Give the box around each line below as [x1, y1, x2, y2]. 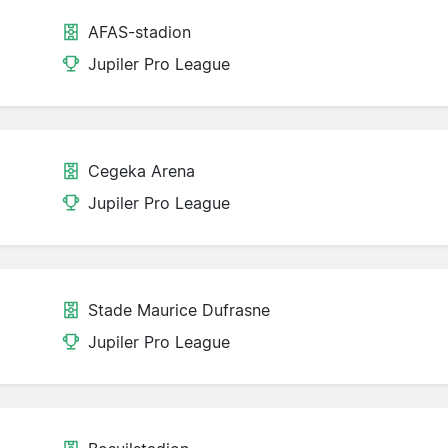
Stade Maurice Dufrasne [88, 300, 270, 321]
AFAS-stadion [88, 22, 191, 43]
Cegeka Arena [88, 161, 195, 182]
